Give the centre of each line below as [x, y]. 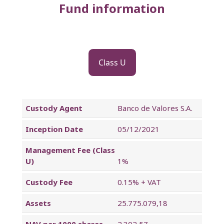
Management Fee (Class [70, 150]
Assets [38, 203]
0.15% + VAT [138, 182]
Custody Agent [54, 108]
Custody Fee [49, 182]
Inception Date [54, 129]
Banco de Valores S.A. [154, 108]
